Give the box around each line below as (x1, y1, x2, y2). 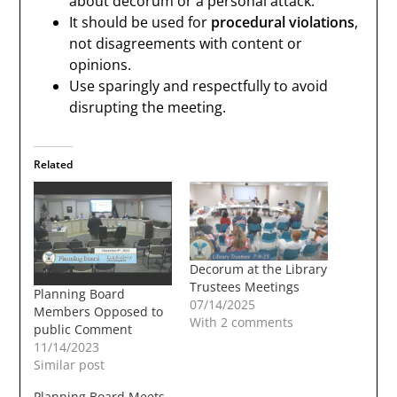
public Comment (34, 320, 133, 338)
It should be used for (69, 12, 212, 32)
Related (34, 157, 74, 172)
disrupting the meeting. (69, 97, 227, 117)
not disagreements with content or (69, 34, 303, 53)
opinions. (69, 55, 132, 74)
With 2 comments (190, 313, 293, 331)
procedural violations (211, 12, 355, 32)
